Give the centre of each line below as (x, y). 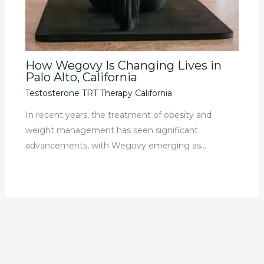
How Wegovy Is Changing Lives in (123, 66)
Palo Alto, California (81, 77)
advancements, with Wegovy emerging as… (115, 146)
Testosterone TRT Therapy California (98, 93)
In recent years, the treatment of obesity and (118, 115)
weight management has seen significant (111, 131)
